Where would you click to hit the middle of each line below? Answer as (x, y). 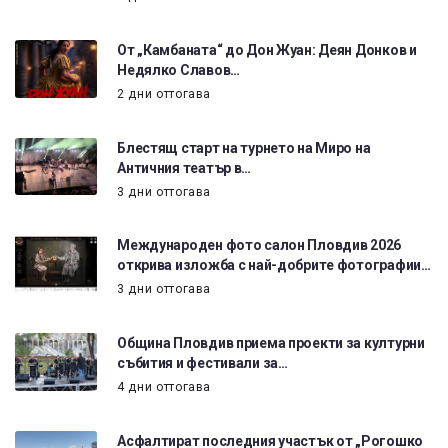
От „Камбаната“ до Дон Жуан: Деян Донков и (267, 49)
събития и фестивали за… (202, 363)
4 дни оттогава (164, 387)
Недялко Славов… (178, 69)
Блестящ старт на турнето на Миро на (244, 147)
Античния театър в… (184, 167)
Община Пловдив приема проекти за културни (271, 343)
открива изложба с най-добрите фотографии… (274, 265)
